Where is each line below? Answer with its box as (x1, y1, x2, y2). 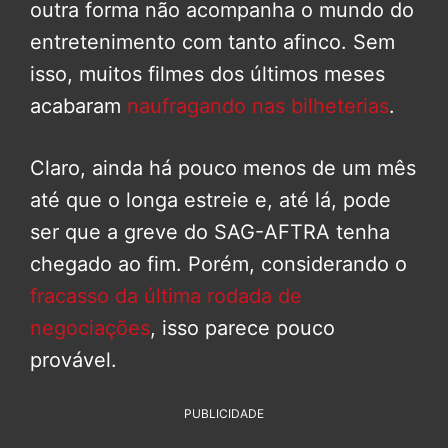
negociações (30, 315, 150, 340)
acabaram (30, 93, 127, 118)
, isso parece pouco (150, 315, 335, 340)
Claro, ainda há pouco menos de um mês (30, 155, 416, 180)
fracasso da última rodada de (30, 283, 302, 308)
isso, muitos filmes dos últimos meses (30, 61, 385, 86)
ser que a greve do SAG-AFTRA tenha (30, 219, 390, 244)
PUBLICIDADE (184, 405, 264, 421)
